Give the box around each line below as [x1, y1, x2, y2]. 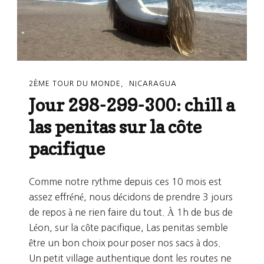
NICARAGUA [129, 80, 177, 87]
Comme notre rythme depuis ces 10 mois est [29, 177, 222, 187]
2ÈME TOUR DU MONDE [29, 80, 121, 87]
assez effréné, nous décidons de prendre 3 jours [29, 192, 233, 202]
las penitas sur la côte [29, 116, 202, 138]
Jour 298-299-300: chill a [29, 94, 235, 116]
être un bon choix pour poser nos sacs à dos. [29, 238, 221, 248]
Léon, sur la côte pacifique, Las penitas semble [29, 223, 228, 233]
